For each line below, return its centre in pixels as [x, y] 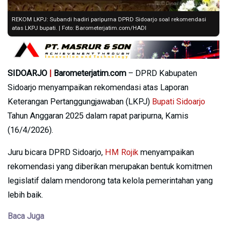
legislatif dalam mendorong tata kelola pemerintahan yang [110, 180]
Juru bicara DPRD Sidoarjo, [56, 152]
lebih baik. [25, 195]
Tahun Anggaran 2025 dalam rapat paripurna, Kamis [98, 116]
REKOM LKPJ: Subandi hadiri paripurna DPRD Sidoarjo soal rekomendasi [109, 19]
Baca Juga [26, 216]
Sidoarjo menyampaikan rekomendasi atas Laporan [98, 87]
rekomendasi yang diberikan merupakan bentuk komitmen [110, 166]
